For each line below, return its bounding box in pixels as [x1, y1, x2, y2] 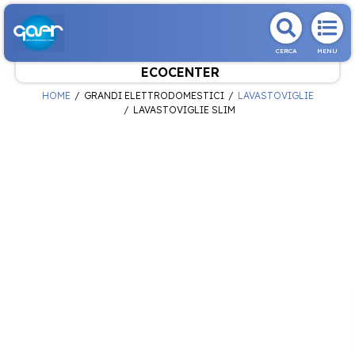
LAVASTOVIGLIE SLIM [133, 103, 235, 116]
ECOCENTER [141, 64, 219, 80]
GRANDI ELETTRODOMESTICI [83, 89, 224, 101]
